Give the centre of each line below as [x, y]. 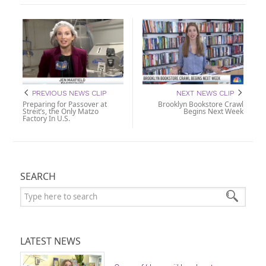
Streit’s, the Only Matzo [61, 112]
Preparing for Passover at [65, 104]
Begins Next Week [213, 112]
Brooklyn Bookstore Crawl [200, 104]
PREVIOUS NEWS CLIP [68, 93]
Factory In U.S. [47, 119]
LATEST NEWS [51, 241]
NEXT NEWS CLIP [206, 93]
